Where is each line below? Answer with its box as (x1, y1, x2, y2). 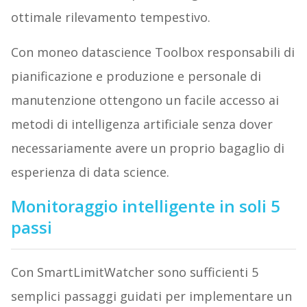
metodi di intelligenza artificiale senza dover (10, 116, 273, 133)
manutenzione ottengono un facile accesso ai (10, 92, 279, 109)
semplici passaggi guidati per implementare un (10, 288, 292, 305)
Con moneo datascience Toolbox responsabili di (10, 44, 295, 61)
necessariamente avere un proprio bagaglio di (10, 140, 284, 157)
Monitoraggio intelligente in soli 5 (10, 195, 280, 218)
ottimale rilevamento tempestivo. (10, 9, 210, 26)
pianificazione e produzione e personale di (10, 68, 261, 85)
